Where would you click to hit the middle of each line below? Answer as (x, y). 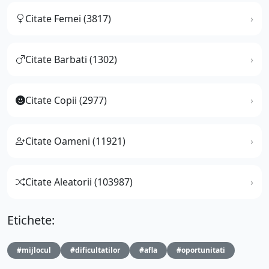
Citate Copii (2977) (66, 100)
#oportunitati (201, 250)
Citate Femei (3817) (68, 18)
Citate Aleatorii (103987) (79, 182)
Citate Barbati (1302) (71, 59)
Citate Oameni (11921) (75, 141)
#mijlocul (34, 250)
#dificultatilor (95, 250)
